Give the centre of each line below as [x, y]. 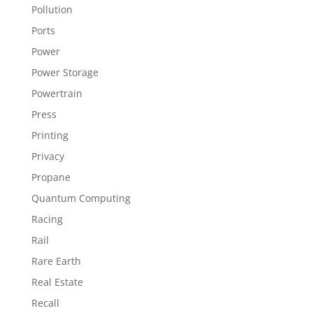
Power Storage [65, 72]
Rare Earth [56, 261]
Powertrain [57, 93]
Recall [45, 303]
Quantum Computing [81, 198]
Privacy [48, 156]
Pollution [52, 9]
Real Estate [57, 282]
